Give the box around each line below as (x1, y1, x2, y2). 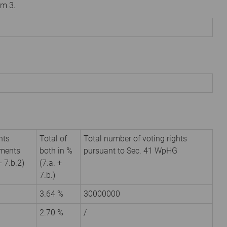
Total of (40, 133, 67, 143)
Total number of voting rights (84, 133, 187, 143)
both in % (40, 145, 72, 156)
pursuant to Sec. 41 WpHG (84, 145, 177, 156)
